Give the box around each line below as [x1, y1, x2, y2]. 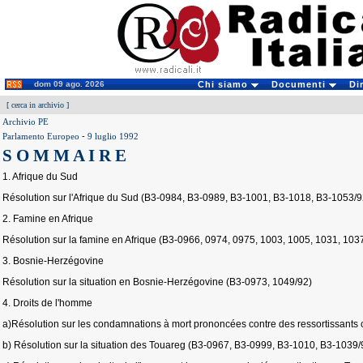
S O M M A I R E [2, 146, 126, 165]
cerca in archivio [11, 100, 64, 109]
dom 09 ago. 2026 [34, 79, 105, 88]
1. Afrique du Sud [2, 171, 78, 182]
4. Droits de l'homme [2, 297, 92, 309]
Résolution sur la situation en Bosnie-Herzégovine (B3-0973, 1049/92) [2, 276, 312, 288]
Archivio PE [2, 117, 49, 126]
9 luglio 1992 [88, 131, 139, 141]
